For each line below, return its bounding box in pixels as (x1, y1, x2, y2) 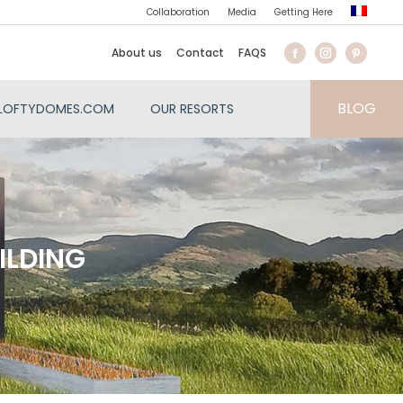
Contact (176, 44, 224, 60)
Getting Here (274, 5, 333, 19)
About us (112, 44, 162, 60)
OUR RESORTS (150, 100, 234, 118)
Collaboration (147, 5, 210, 19)
